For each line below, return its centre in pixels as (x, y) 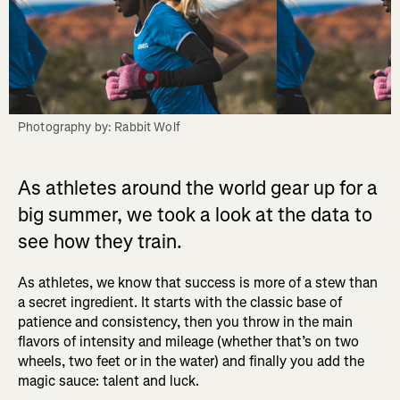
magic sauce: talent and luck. (108, 381)
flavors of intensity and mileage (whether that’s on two (188, 342)
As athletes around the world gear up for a (198, 188)
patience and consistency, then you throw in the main (185, 322)
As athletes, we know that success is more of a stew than (198, 283)
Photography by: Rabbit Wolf (99, 127)
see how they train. (100, 242)
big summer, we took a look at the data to (195, 215)
